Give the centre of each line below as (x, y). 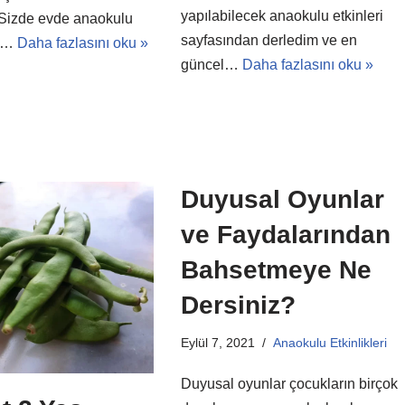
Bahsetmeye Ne (276, 270)
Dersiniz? (238, 305)
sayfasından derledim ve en (268, 40)
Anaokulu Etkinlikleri (330, 343)
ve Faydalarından (285, 235)
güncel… (211, 65)
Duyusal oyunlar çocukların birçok (289, 384)
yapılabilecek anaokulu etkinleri (282, 16)
